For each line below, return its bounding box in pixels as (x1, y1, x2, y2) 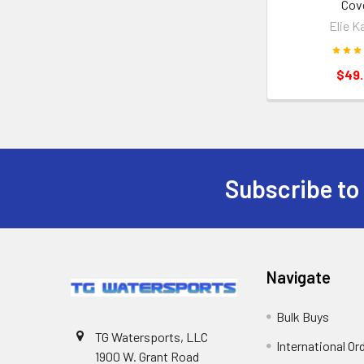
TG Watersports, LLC (95, 329, 208, 345)
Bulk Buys (276, 309, 330, 325)
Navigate (266, 267, 331, 288)
